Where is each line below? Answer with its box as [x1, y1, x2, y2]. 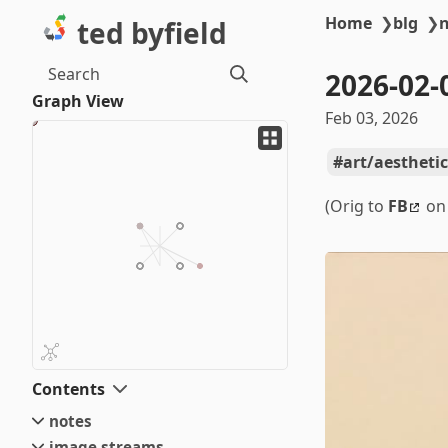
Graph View [32, 90, 124, 112]
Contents [32, 378, 105, 400]
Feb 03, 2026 [325, 107, 418, 129]
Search [48, 63, 100, 85]
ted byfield [77, 14, 227, 52]
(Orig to [325, 195, 388, 217]
